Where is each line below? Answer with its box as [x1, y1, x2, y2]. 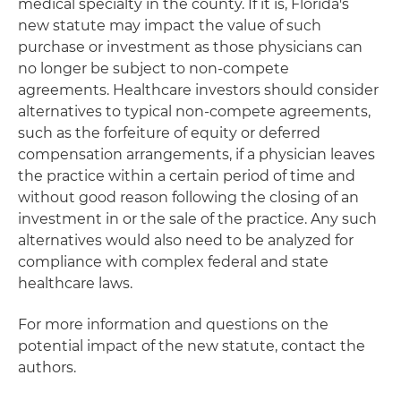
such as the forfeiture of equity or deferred [18, 124, 320, 141]
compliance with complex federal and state [18, 253, 328, 270]
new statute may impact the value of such [18, 17, 321, 34]
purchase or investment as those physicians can [18, 38, 363, 55]
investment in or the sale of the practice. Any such [18, 210, 377, 227]
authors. [18, 359, 87, 376]
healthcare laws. [18, 275, 132, 292]
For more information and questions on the [18, 316, 328, 333]
